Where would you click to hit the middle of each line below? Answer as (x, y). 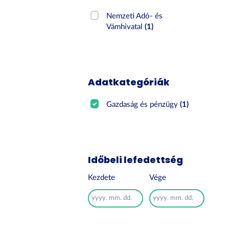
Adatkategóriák (129, 82)
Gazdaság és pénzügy (143, 105)
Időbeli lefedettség (135, 160)
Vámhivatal (126, 27)
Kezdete (101, 178)
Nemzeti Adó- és (135, 16)
